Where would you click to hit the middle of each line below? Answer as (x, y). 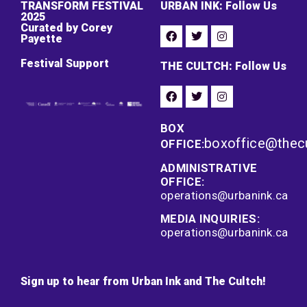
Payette (41, 39)
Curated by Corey (66, 28)
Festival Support (65, 64)
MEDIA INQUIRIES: (210, 219)
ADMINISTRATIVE (209, 168)
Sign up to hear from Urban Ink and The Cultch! (143, 282)
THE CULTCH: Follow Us (223, 66)
